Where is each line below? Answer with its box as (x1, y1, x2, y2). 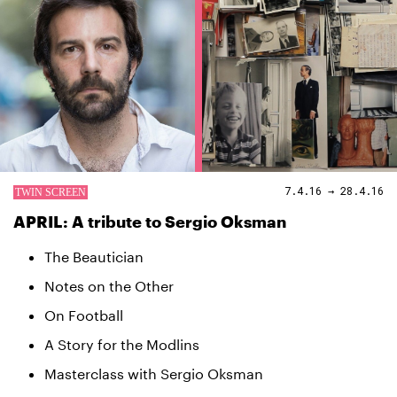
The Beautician (44, 248, 144, 265)
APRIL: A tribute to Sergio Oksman (13, 212, 286, 231)
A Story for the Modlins (44, 336, 199, 353)
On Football (44, 307, 123, 323)
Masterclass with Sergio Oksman (44, 365, 263, 382)
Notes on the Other (44, 277, 174, 294)
